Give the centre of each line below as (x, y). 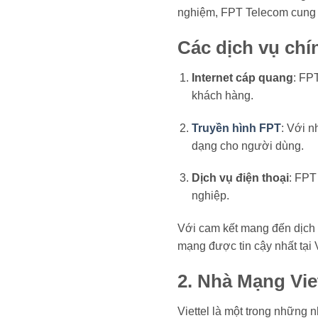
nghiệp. (211, 196)
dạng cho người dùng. (248, 146)
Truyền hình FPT (237, 128)
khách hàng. (223, 95)
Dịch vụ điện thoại (241, 178)
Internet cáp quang (243, 77)
